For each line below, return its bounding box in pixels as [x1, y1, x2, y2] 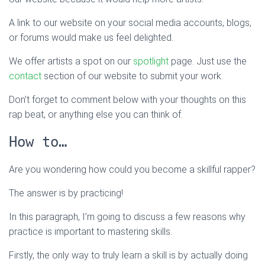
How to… [9, 134, 67, 151]
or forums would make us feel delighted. [9, 32, 173, 44]
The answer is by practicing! [9, 188, 123, 199]
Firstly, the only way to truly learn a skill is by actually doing [9, 250, 248, 261]
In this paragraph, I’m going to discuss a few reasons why [9, 211, 245, 223]
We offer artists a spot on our [9, 56, 133, 67]
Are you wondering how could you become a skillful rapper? [9, 164, 256, 176]
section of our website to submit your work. [41, 70, 223, 82]
